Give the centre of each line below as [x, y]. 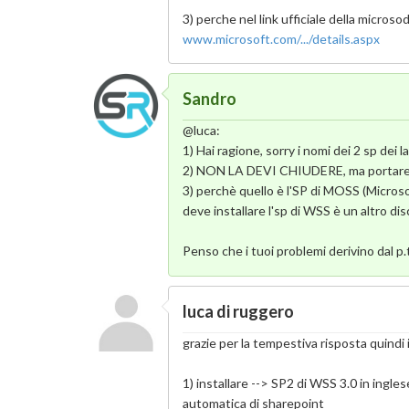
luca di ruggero [239, 311]
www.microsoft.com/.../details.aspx [282, 38]
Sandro [210, 99]
